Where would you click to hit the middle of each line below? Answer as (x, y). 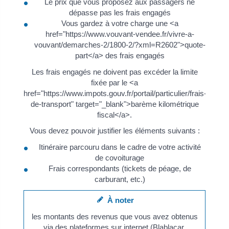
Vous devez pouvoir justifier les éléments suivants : (114, 131)
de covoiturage (120, 157)
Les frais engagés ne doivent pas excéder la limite (114, 72)
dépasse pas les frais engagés (120, 12)
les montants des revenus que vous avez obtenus (114, 216)
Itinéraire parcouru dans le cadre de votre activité (120, 147)
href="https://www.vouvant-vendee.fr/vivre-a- (120, 34)
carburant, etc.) (120, 179)
